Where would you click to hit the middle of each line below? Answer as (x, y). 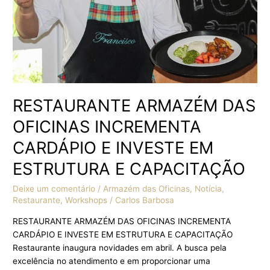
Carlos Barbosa (145, 200)
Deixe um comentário (54, 188)
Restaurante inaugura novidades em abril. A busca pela (120, 247)
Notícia (209, 188)
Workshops (86, 200)
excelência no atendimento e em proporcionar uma (112, 261)
